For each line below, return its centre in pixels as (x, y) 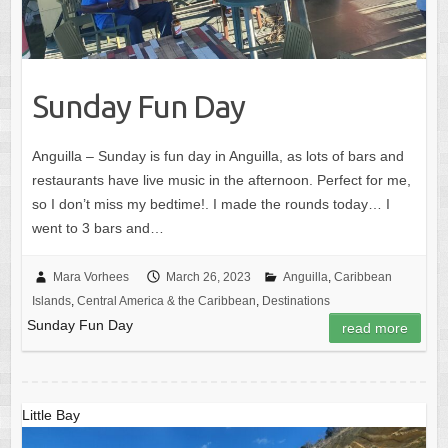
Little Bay (50, 415)
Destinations (295, 301)
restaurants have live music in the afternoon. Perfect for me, (221, 180)
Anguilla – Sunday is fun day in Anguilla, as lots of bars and (217, 156)
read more (375, 328)
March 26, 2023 (208, 277)
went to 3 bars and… (97, 228)
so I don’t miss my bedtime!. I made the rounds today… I (210, 204)
